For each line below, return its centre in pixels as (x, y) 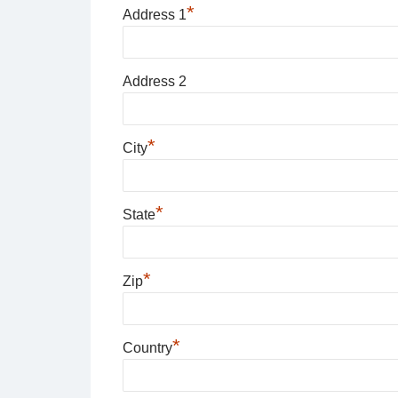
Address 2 (154, 82)
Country (147, 348)
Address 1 (154, 15)
